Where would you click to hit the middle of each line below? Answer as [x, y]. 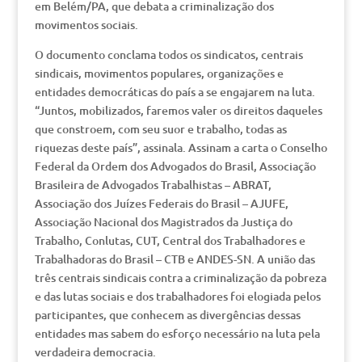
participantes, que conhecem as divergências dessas [167, 315]
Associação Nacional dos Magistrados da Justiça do [163, 222]
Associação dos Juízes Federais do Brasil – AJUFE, [161, 203]
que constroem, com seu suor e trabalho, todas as [160, 129]
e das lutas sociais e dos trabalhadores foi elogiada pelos [177, 296]
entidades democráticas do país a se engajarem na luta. [175, 92]
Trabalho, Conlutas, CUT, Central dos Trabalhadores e [170, 240]
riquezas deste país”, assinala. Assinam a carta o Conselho [181, 147]
